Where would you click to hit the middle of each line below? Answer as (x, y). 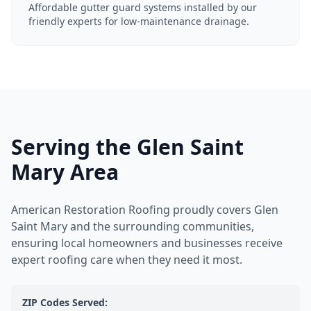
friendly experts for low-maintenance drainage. (139, 21)
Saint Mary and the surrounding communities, (133, 226)
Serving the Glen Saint (127, 147)
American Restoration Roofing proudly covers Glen (145, 210)
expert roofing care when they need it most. (127, 260)
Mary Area (65, 172)
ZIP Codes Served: (65, 302)
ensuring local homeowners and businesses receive (147, 243)
